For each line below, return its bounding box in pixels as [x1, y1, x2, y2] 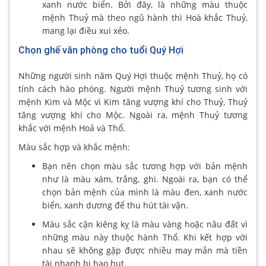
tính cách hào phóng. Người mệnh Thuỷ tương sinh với [18, 83, 248, 94]
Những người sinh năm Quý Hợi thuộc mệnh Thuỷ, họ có [18, 69, 248, 81]
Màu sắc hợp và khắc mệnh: [18, 141, 130, 153]
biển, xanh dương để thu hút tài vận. [42, 199, 188, 211]
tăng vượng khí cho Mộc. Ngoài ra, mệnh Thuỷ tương [18, 109, 248, 121]
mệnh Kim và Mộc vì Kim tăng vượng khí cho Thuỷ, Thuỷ [18, 96, 248, 107]
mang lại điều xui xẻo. [42, 24, 129, 36]
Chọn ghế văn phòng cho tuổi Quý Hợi [18, 44, 183, 56]
